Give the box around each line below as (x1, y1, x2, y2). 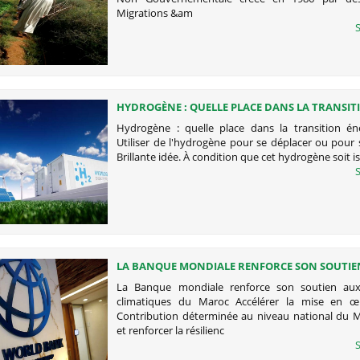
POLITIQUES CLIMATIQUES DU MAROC (117, 272, 309, 288)
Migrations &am (117, 5, 194, 20)
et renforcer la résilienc (117, 322, 225, 337)
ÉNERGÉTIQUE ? (117, 114, 196, 129)
